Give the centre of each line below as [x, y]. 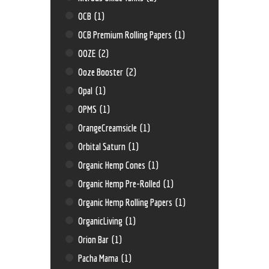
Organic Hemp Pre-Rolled [120, 183]
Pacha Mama [99, 258]
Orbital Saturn [103, 146]
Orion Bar [95, 239]
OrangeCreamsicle [109, 127]
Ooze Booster [102, 71]
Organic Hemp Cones [113, 165]
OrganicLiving [101, 220]
